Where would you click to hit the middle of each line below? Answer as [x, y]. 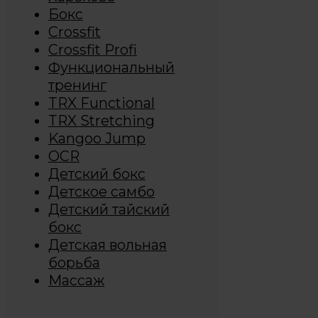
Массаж [76, 280]
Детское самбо [102, 191]
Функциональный [111, 67]
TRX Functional [102, 103]
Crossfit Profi [93, 49]
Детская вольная [108, 245]
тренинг [77, 85]
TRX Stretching [102, 120]
